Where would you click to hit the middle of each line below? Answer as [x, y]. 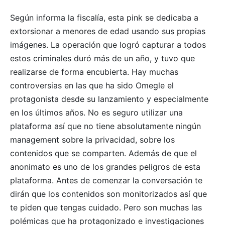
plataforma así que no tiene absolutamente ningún [105, 126]
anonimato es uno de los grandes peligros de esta [105, 166]
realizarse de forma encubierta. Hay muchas [94, 72]
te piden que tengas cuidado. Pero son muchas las [106, 207]
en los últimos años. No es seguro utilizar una [96, 112]
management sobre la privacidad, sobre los [92, 139]
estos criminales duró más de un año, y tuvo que [102, 58]
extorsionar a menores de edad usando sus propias [108, 31]
